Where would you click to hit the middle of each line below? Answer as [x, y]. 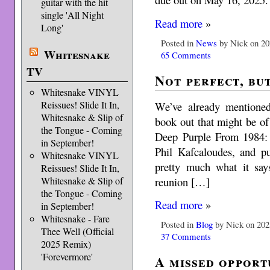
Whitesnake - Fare [75, 218]
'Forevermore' [67, 256]
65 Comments [186, 55]
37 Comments [186, 236]
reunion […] [183, 181]
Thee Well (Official [77, 231]
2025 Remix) [66, 244]
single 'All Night [72, 15]
